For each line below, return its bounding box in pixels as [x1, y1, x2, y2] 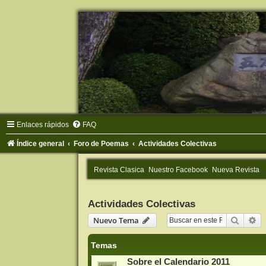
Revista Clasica [93, 166, 144, 175]
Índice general [17, 140, 64, 148]
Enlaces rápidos [17, 121, 69, 129]
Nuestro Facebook [148, 166, 208, 175]
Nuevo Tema [93, 215, 139, 226]
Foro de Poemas [74, 140, 129, 148]
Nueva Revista [211, 166, 259, 175]
